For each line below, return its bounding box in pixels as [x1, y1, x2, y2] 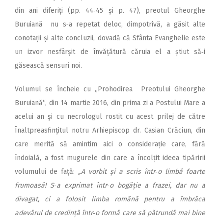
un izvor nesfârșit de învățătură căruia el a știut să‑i [15, 48, 205, 56]
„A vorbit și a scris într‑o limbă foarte [78, 167, 205, 176]
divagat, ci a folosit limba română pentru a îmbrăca [15, 195, 205, 204]
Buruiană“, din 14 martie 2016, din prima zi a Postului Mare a [15, 99, 205, 108]
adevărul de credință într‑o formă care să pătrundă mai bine [15, 209, 205, 218]
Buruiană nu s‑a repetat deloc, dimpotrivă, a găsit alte [15, 20, 205, 29]
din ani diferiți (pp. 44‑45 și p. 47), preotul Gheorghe [15, 6, 205, 15]
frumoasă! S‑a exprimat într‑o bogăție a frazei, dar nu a [15, 181, 205, 190]
